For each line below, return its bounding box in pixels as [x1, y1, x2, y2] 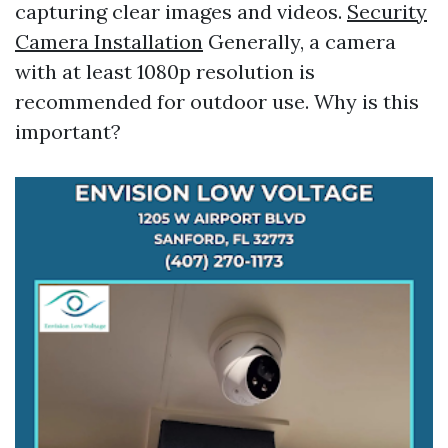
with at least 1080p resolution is [15, 59, 315, 84]
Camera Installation [15, 29, 203, 54]
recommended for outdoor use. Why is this [15, 89, 419, 114]
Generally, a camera [203, 29, 396, 54]
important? [15, 119, 121, 144]
